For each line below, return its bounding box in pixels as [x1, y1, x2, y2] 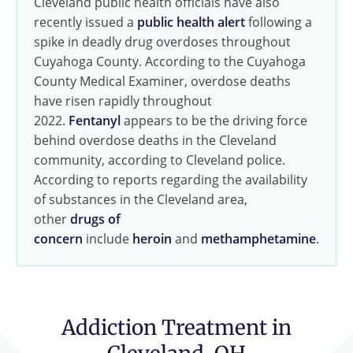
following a [245, 13, 312, 31]
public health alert [137, 13, 245, 31]
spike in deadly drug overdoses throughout [34, 32, 291, 50]
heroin [132, 229, 172, 247]
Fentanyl [69, 111, 121, 129]
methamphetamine [201, 229, 316, 247]
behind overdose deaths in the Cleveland [34, 131, 277, 149]
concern [34, 229, 83, 247]
